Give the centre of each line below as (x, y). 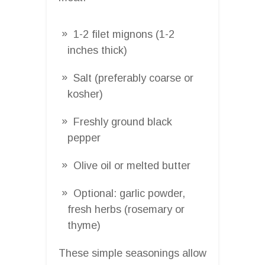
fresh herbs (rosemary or (126, 209)
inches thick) (97, 50)
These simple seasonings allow (132, 253)
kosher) (85, 94)
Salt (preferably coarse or (133, 78)
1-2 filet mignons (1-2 (124, 34)
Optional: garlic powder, (129, 193)
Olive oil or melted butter (132, 165)
